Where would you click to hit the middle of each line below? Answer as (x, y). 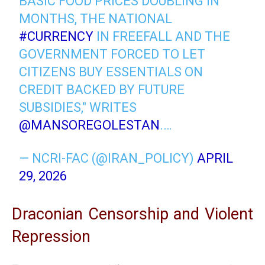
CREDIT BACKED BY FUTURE (102, 89)
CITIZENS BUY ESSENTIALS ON (111, 72)
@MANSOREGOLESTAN (90, 125)
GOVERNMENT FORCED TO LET (112, 54)
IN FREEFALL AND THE (162, 36)
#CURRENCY (56, 36)
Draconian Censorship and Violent (132, 214)
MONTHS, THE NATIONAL (96, 18)
